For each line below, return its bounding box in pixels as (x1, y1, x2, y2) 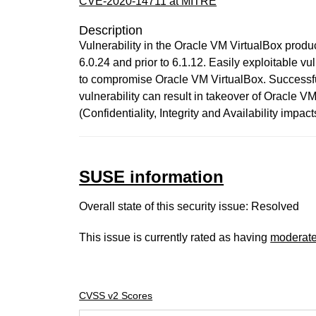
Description (79, 23, 143, 37)
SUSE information (79, 167, 224, 186)
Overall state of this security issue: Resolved (79, 200, 300, 212)
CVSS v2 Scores (79, 290, 153, 301)
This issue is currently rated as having (79, 231, 271, 243)
